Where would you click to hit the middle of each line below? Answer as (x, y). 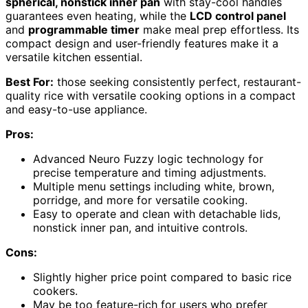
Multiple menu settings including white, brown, (154, 186)
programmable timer (84, 29)
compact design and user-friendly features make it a (142, 43)
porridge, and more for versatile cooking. (140, 200)
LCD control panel (238, 15)
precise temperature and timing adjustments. (150, 172)
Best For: (30, 81)
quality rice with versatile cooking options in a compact (151, 95)
